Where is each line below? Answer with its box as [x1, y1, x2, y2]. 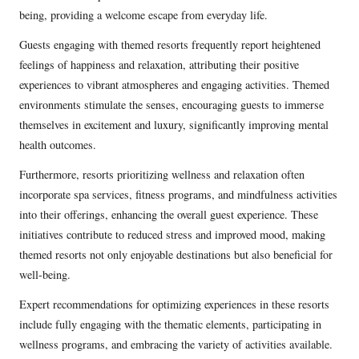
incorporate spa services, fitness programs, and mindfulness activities [19, 187, 337, 203]
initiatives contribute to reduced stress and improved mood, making [19, 227, 325, 243]
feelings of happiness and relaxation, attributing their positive [19, 57, 299, 73]
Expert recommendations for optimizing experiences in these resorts [19, 296, 329, 313]
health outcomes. [19, 137, 96, 153]
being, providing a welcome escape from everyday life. [19, 7, 268, 23]
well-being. [19, 267, 71, 283]
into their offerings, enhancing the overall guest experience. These [19, 207, 318, 223]
